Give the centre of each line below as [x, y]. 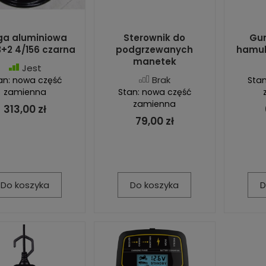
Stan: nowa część [154, 92]
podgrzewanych [155, 49]
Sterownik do [155, 37]
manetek [154, 61]
